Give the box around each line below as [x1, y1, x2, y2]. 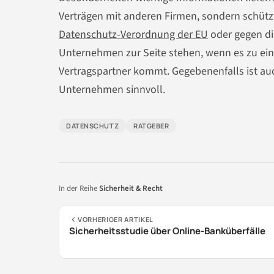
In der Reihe [59, 182, 99, 194]
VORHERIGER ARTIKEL [78, 214, 154, 224]
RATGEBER [133, 120, 169, 130]
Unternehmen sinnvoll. [59, 81, 165, 97]
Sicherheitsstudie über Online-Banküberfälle [69, 224, 265, 237]
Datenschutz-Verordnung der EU [59, 26, 208, 42]
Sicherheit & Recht [99, 182, 163, 194]
